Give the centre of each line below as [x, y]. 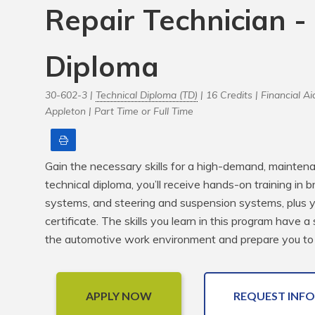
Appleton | [70, 111]
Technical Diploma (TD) [147, 95]
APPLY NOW [119, 296]
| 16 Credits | [229, 95]
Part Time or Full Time [144, 111]
